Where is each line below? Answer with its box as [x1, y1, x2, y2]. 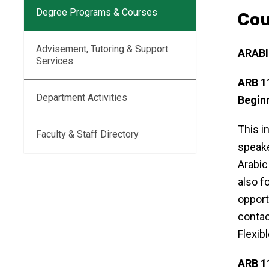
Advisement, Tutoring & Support [36, 43, 168, 55]
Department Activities [36, 92, 127, 103]
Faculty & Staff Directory [36, 128, 139, 140]
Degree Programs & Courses [36, 7, 157, 18]
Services [36, 55, 73, 67]
